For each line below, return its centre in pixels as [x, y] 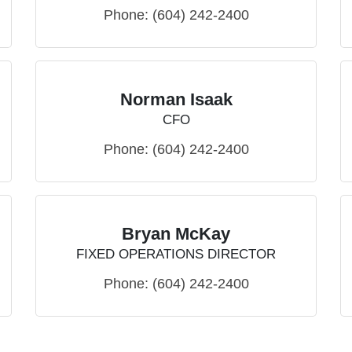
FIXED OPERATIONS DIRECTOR [176, 255]
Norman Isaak [176, 100]
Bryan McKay [176, 234]
